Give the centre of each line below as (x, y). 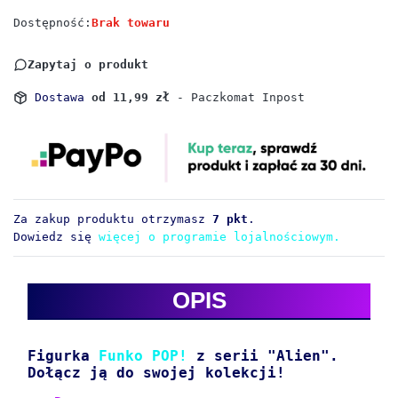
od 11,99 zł (134, 98)
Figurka (63, 355)
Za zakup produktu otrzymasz (113, 219)
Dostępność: (52, 23)
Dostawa (63, 98)
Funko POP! (143, 355)
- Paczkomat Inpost (240, 98)
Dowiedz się (56, 236)
